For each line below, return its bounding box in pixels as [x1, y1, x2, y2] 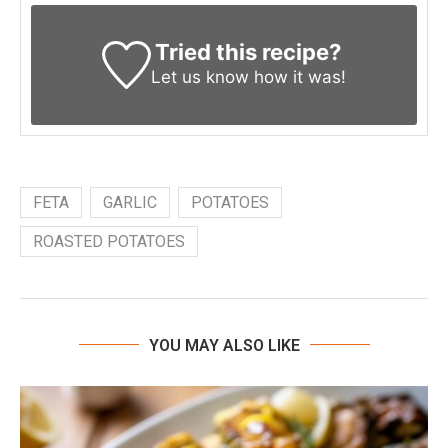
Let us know [150, 66, 249, 87]
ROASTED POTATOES [33, 231, 185, 251]
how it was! [248, 66, 346, 87]
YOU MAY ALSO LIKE [148, 335, 300, 355]
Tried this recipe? [155, 38, 342, 65]
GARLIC [103, 192, 157, 212]
